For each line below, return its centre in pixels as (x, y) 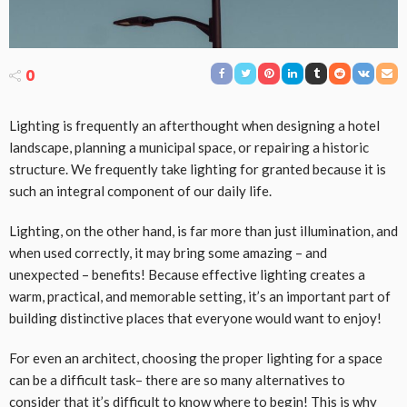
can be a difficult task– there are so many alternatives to (177, 380)
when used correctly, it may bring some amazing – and (168, 253)
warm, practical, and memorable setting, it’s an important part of (200, 297)
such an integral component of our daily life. (140, 191)
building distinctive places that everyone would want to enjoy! (195, 318)
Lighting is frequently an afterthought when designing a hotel (194, 126)
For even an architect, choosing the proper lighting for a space (196, 358)
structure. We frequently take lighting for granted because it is (198, 169)
